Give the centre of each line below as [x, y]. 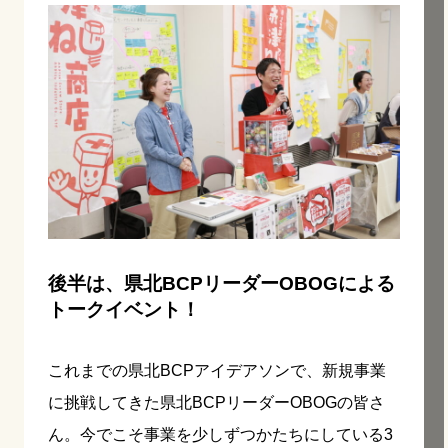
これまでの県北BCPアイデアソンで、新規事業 [217, 371]
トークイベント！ [124, 310]
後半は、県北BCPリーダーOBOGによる [221, 284]
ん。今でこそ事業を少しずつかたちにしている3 [220, 435]
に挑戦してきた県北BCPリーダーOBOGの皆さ [216, 403]
